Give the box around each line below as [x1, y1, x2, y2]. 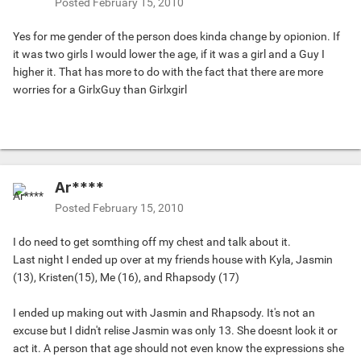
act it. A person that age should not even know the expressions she [13, 342, 344, 355]
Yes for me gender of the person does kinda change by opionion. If [13, 30, 340, 44]
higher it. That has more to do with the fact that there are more [13, 65, 323, 79]
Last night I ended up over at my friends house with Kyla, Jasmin [13, 253, 333, 267]
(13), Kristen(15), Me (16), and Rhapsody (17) [13, 271, 239, 284]
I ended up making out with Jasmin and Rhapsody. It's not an [13, 306, 315, 320]
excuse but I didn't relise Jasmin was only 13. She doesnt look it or [13, 324, 338, 338]
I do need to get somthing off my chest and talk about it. [13, 235, 291, 249]
